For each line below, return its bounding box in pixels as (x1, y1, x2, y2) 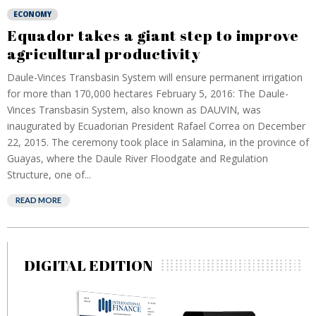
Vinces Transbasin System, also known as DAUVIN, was (7, 103, 261, 116)
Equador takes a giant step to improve (7, 25, 299, 45)
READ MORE (16, 195, 61, 205)
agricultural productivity (7, 44, 201, 63)
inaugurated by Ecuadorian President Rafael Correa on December (7, 119, 305, 133)
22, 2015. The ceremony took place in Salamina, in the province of (7, 135, 309, 149)
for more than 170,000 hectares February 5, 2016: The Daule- (7, 87, 288, 100)
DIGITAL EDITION (24, 255, 153, 275)
